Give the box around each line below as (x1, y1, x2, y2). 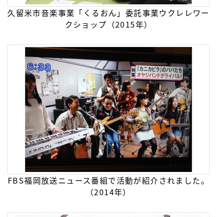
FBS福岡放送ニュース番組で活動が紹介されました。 (8, 174, 209, 186)
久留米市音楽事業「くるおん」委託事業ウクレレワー (7, 6, 210, 18)
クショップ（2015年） (64, 18, 153, 30)
